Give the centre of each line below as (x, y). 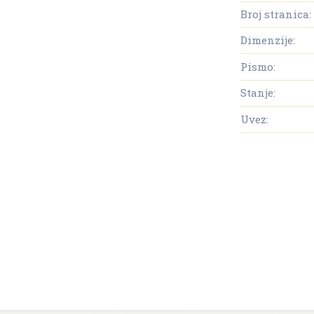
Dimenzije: (268, 40)
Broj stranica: (276, 14)
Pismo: (258, 66)
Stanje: (258, 93)
